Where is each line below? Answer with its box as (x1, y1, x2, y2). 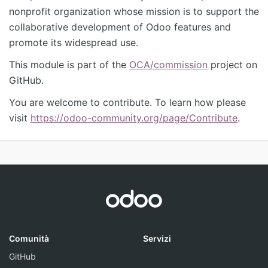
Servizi (143, 233, 171, 244)
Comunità (9, 233, 49, 244)
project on (208, 59, 257, 71)
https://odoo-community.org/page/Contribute (31, 112, 237, 124)
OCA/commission (129, 59, 208, 71)
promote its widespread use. (9, 36, 138, 49)
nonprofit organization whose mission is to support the (9, 5, 259, 18)
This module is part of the (9, 59, 129, 71)
